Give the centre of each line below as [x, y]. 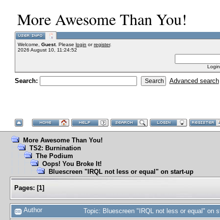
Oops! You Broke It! [72, 164]
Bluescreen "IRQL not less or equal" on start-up [121, 172]
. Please [66, 44]
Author [32, 210]
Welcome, [29, 44]
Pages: [25, 188]
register [102, 44]
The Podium [55, 156]
